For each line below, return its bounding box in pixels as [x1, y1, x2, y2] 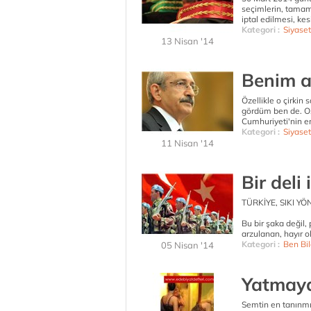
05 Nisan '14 [161, 239, 214, 251]
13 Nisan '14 [161, 35, 214, 47]
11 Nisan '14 [161, 137, 214, 149]
